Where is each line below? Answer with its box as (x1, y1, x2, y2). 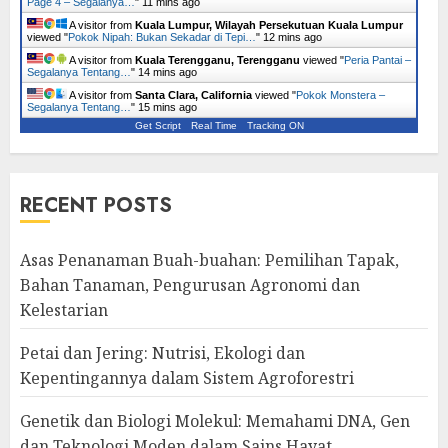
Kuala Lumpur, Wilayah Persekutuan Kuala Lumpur (135, 19, 403, 31)
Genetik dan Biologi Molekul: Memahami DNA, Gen (20, 410, 410, 432)
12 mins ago (263, 31, 322, 43)
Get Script (134, 120, 181, 131)
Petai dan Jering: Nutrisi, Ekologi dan (20, 342, 305, 364)
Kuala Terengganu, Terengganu (135, 54, 300, 66)
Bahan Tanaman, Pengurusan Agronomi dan (20, 274, 360, 296)
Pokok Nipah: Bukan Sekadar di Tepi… (68, 31, 256, 43)
